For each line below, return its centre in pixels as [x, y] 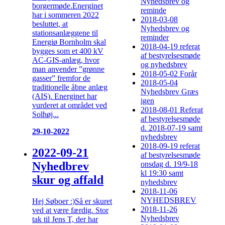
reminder [155, 38]
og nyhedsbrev [164, 65]
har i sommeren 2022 [66, 15]
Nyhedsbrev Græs [170, 92]
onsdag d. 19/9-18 [169, 164]
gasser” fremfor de [61, 78]
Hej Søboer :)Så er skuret [72, 201]
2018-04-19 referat [170, 47]
